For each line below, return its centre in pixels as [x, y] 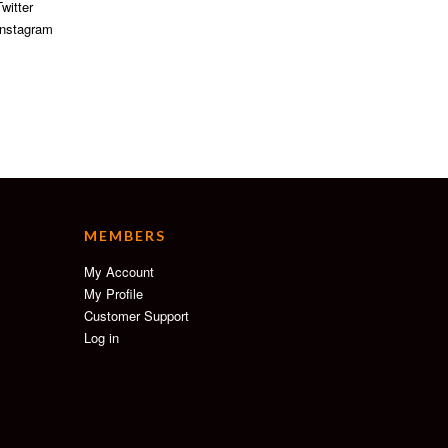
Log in [101, 338]
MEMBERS [124, 236]
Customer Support [136, 316]
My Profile [113, 294]
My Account [118, 272]
